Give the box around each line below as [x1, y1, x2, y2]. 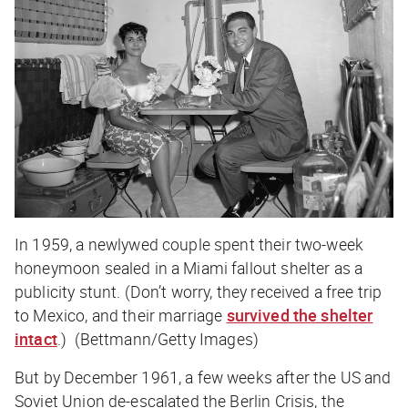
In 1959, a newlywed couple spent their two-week [15, 232, 364, 255]
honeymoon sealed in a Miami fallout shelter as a [15, 256, 363, 279]
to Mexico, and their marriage [15, 303, 227, 326]
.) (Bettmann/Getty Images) [56, 327, 263, 350]
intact [15, 327, 57, 350]
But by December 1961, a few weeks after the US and [15, 365, 392, 388]
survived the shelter [226, 303, 373, 326]
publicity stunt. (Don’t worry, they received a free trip [15, 280, 382, 302]
